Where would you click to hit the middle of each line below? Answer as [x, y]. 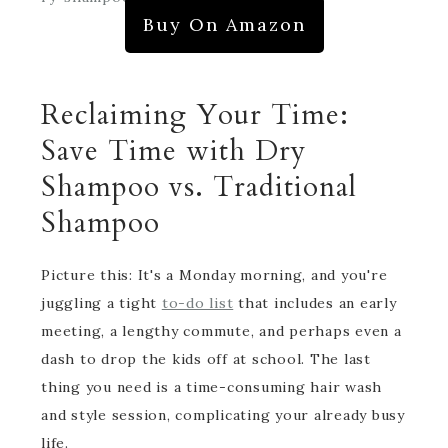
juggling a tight [101, 303]
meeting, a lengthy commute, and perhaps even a [221, 331]
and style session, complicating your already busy [223, 415]
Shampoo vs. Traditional [199, 187]
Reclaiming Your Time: [195, 115]
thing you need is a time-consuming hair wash [211, 387]
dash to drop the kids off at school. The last [206, 359]
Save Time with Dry [173, 151]
